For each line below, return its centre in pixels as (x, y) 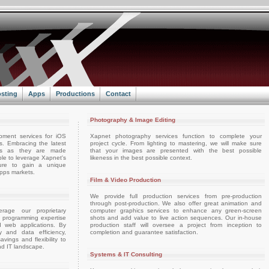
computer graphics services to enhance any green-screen (176, 210)
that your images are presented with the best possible (176, 150)
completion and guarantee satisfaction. (144, 232)
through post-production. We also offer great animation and (176, 203)
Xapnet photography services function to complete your (176, 136)
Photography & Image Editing (133, 120)
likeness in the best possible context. (141, 158)
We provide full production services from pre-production (176, 196)
